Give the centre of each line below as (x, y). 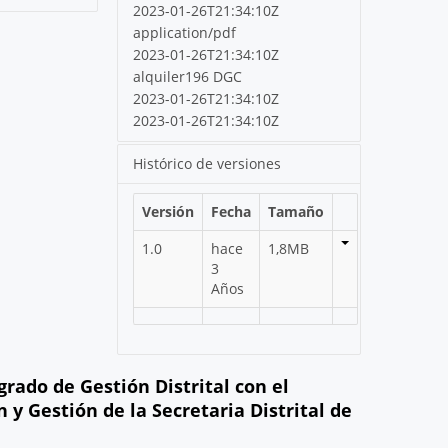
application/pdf (185, 33)
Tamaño (296, 212)
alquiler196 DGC (188, 77)
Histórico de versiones (207, 164)
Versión (168, 212)
